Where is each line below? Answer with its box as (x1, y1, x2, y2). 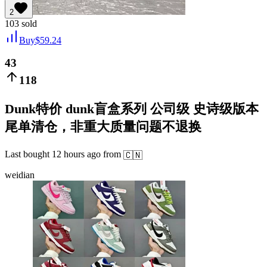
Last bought (5, 149, 52, 160)
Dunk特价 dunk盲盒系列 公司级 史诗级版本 (5, 101, 259, 117)
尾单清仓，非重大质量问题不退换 (5, 119, 201, 135)
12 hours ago (52, 149, 101, 160)
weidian (5, 169, 35, 180)
